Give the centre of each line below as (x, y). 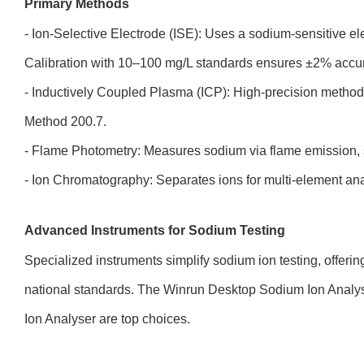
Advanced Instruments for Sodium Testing (155, 230)
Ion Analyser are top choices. (107, 319)
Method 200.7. (65, 121)
